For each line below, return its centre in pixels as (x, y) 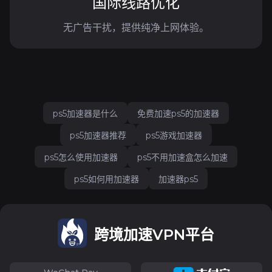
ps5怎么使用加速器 (81, 157)
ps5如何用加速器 (107, 179)
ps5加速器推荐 (98, 135)
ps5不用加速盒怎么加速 (182, 157)
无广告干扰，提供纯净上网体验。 (136, 28)
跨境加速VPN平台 (154, 234)
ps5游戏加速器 (174, 135)
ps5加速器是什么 (85, 114)
